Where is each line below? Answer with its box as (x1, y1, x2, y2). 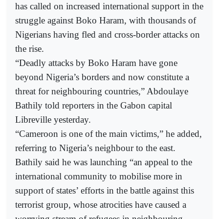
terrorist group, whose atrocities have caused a (15, 199, 186, 210)
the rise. (15, 43, 44, 54)
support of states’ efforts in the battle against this (15, 185, 194, 196)
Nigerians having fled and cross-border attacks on (15, 29, 200, 40)
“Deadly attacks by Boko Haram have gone (15, 57, 177, 68)
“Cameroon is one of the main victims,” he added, (15, 128, 202, 139)
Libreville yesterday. (15, 114, 91, 125)
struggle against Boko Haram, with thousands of (15, 15, 196, 25)
